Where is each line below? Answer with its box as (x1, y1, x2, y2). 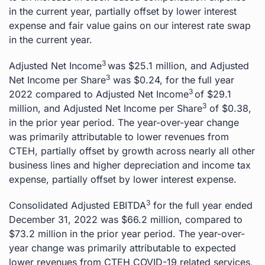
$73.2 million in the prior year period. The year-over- (9, 227, 245, 240)
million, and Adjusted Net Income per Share (9, 102, 202, 114)
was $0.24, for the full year (110, 73, 234, 86)
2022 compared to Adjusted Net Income (9, 88, 189, 100)
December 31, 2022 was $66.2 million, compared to (9, 213, 243, 225)
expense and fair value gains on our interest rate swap (9, 19, 251, 31)
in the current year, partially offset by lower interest (9, 5, 237, 17)
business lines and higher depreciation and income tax (9, 159, 251, 171)
